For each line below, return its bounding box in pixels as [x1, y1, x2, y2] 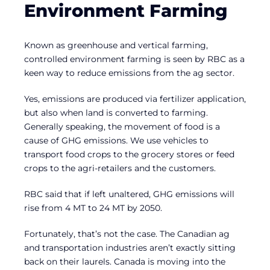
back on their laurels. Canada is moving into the [24, 256, 225, 267]
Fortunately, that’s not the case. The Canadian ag [24, 228, 230, 239]
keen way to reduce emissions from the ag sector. [24, 67, 234, 78]
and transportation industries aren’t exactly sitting [24, 242, 236, 253]
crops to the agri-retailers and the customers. [24, 162, 216, 174]
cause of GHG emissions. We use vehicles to [24, 134, 209, 146]
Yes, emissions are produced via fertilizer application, [24, 93, 246, 104]
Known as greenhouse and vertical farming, [24, 39, 208, 51]
